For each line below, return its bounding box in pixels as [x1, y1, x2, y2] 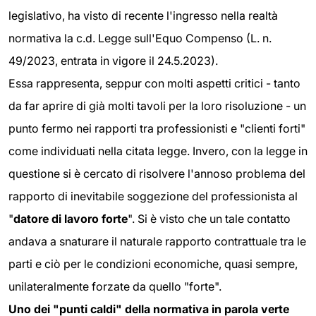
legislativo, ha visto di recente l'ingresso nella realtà [8, 8, 278, 23]
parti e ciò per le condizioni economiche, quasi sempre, [8, 257, 298, 272]
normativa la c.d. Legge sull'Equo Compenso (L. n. [8, 31, 272, 46]
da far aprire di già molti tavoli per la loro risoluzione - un [8, 99, 306, 114]
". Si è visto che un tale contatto [128, 212, 291, 226]
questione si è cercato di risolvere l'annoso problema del [8, 166, 305, 181]
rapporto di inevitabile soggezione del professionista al [8, 189, 298, 204]
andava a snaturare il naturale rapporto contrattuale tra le [8, 234, 306, 249]
